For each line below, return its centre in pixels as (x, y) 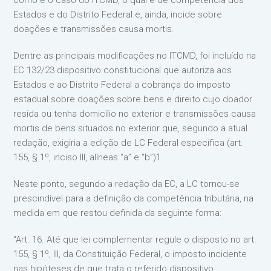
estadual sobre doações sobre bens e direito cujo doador (133, 99)
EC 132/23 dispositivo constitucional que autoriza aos (123, 70)
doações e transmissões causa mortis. (94, 29)
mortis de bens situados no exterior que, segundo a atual (131, 128)
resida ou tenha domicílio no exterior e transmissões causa (135, 114)
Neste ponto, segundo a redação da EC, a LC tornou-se (127, 184)
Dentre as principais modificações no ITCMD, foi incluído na (135, 56)
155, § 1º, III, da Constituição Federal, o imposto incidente (130, 254)
